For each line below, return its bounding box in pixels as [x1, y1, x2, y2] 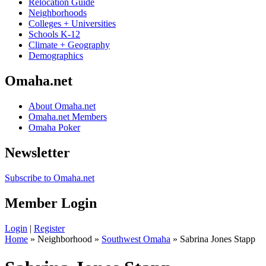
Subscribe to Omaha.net [5, 172, 94, 183]
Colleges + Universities [28, 18, 116, 29]
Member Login [5, 195, 97, 211]
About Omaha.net [28, 101, 96, 112]
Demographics [28, 50, 83, 61]
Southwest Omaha [102, 233, 170, 244]
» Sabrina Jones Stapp [170, 233, 255, 244]
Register [34, 223, 65, 233]
